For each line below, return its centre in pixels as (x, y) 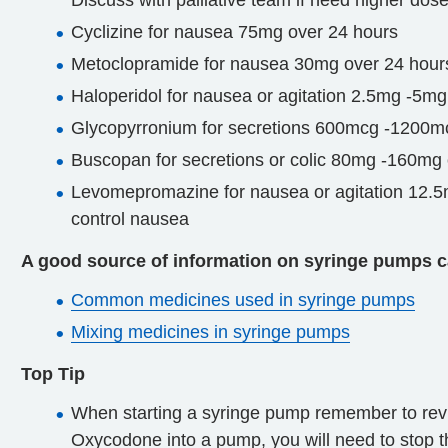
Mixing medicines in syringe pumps (210, 332)
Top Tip (53, 374)
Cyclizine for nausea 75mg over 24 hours (234, 32)
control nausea (130, 219)
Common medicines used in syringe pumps (243, 300)
